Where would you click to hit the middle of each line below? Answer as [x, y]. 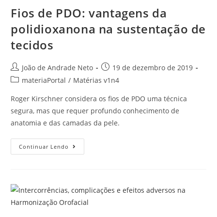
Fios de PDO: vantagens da [89, 13]
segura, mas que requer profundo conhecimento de [95, 111]
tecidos [32, 45]
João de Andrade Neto [58, 68]
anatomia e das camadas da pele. [65, 123]
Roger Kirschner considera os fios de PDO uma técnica [99, 99]
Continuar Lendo [44, 147]
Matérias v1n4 [96, 80]
